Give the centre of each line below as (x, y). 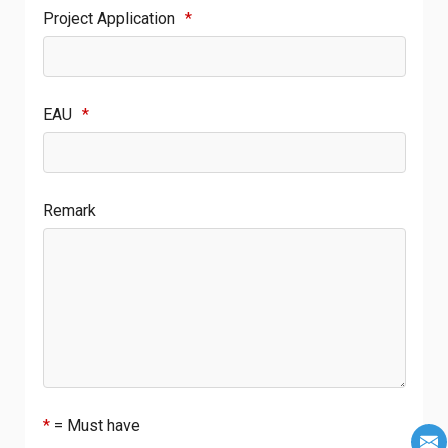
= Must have (96, 426)
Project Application (108, 18)
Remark (69, 210)
